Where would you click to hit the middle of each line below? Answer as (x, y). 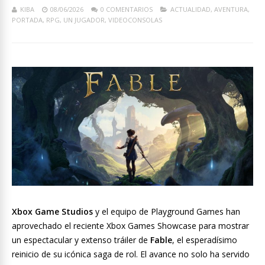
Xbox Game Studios (52, 212)
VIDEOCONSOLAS (135, 20)
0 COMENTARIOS (127, 9)
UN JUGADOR (84, 20)
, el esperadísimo (205, 240)
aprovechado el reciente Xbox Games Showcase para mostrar (130, 226)
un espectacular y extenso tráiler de (81, 240)
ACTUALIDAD (190, 9)
